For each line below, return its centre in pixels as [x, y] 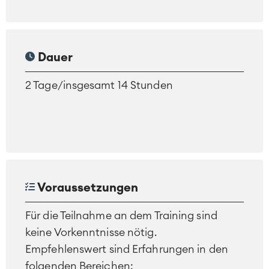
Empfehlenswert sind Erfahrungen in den [127, 249]
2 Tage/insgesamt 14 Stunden [99, 85]
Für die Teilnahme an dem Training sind [121, 215]
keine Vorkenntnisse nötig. [91, 232]
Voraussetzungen [86, 188]
